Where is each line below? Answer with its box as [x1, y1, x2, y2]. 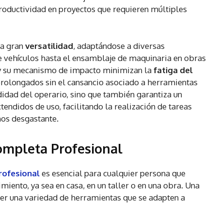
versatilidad [25, 41, 73, 51]
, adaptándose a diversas [73, 41, 165, 51]
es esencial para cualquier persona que [40, 168, 186, 179]
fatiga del [154, 65, 193, 76]
